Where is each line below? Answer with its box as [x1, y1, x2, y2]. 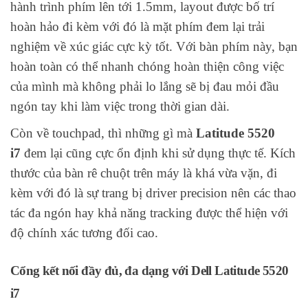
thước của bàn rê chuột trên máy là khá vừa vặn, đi [10, 166, 277, 181]
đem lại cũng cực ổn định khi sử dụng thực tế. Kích [21, 146, 296, 161]
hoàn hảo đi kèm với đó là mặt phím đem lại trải [10, 19, 265, 34]
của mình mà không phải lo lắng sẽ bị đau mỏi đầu [10, 79, 279, 94]
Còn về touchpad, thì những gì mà [10, 126, 196, 141]
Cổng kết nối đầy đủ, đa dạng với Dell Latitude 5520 [10, 263, 289, 278]
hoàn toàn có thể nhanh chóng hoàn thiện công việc [10, 59, 284, 74]
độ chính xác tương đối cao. [10, 225, 158, 241]
